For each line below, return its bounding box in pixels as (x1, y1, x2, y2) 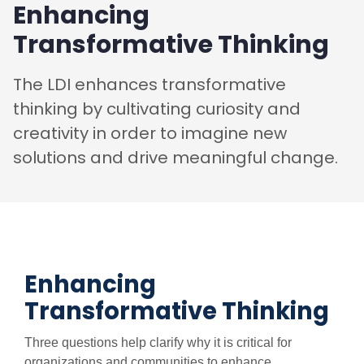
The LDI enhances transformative (13, 73, 286, 97)
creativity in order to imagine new (13, 122, 287, 145)
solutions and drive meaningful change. (13, 146, 338, 170)
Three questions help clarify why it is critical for (24, 336, 292, 350)
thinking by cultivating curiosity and (13, 97, 301, 121)
